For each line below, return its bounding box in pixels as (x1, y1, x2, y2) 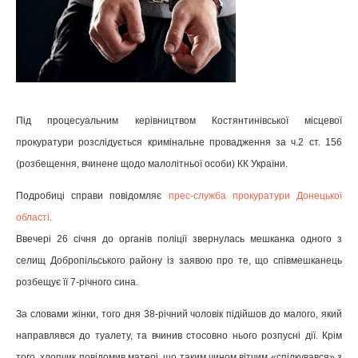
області (16, 212, 50, 224)
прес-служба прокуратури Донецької (168, 190, 343, 202)
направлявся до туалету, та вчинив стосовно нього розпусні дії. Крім (16, 330, 342, 342)
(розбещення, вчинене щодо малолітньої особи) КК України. (16, 158, 288, 169)
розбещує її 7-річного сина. (16, 276, 138, 288)
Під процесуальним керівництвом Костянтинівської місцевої (16, 115, 342, 126)
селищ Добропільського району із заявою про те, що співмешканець (16, 255, 342, 267)
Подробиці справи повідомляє (16, 190, 169, 202)
